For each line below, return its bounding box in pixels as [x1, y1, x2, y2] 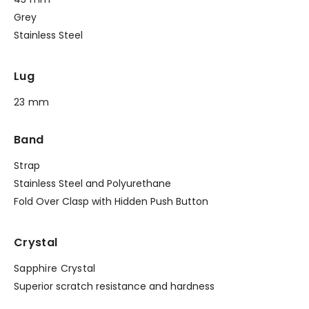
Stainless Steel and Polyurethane [14, 176, 171, 190]
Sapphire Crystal [14, 261, 96, 275]
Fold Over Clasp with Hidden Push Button [14, 194, 208, 208]
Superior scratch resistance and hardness [14, 279, 215, 293]
